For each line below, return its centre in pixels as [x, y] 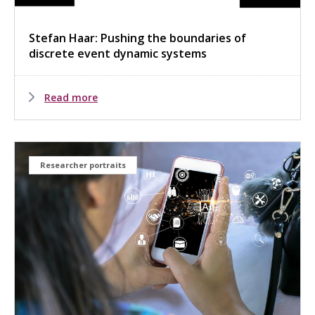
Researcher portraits [83, 165]
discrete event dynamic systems [118, 53]
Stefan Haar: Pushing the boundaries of [137, 38]
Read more [71, 97]
